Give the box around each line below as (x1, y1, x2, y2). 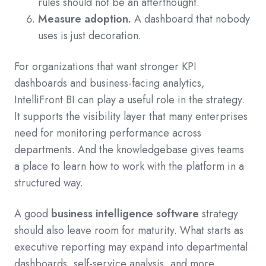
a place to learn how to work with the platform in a (14, 159, 244, 175)
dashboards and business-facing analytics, (14, 75, 205, 91)
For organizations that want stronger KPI (14, 59, 197, 75)
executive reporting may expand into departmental (14, 239, 248, 255)
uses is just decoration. (38, 28, 141, 44)
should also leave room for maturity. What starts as (14, 223, 243, 239)
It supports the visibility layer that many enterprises (14, 109, 248, 125)
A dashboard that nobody (131, 11, 250, 27)
